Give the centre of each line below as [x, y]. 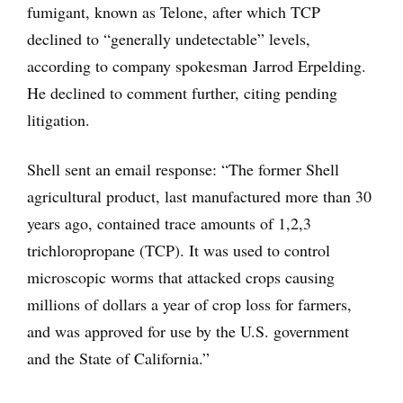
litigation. [58, 120]
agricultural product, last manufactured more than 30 [199, 197]
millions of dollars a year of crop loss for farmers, [189, 304]
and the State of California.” [118, 358]
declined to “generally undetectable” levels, [169, 39]
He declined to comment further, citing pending [182, 93]
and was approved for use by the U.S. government [188, 331]
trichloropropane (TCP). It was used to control [179, 251]
